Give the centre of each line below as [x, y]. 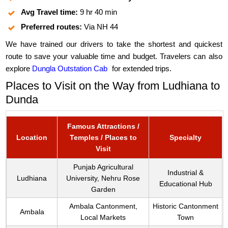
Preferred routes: [52, 27]
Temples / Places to [103, 138]
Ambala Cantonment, [103, 206]
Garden [103, 190]
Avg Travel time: [50, 12]
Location [32, 138]
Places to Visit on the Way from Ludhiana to [113, 86]
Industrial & [186, 173]
